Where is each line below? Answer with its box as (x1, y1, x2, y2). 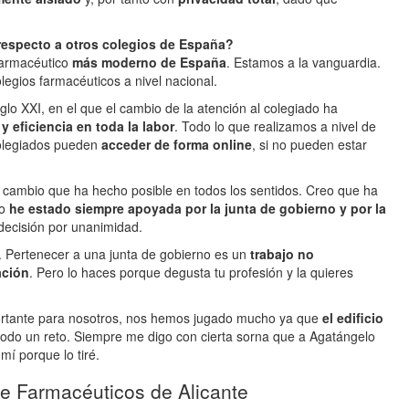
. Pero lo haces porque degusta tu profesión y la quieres (29, 263, 353, 281)
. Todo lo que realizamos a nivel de (174, 117, 376, 135)
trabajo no (250, 245, 314, 263)
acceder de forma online (101, 135, 252, 153)
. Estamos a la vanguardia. (226, 53, 381, 71)
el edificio (322, 309, 383, 327)
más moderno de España (68, 53, 226, 71)
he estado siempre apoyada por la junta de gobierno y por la (9, 199, 386, 217)
